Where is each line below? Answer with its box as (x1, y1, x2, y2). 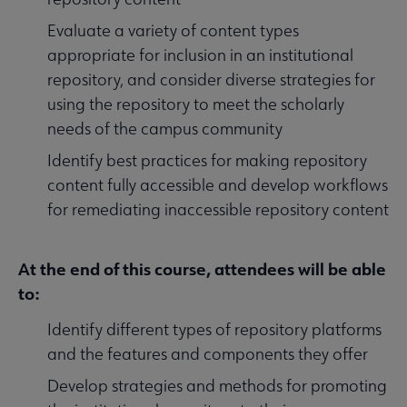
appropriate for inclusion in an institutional (47, 45, 353, 66)
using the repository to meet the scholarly (47, 94, 344, 115)
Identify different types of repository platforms (47, 319, 382, 341)
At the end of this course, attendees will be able (18, 258, 386, 281)
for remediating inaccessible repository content (47, 199, 389, 221)
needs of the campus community (47, 118, 283, 140)
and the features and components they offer (47, 343, 368, 365)
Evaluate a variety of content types (47, 20, 299, 42)
